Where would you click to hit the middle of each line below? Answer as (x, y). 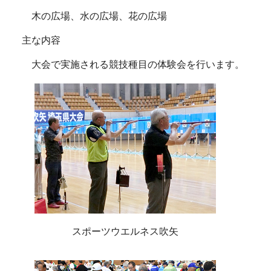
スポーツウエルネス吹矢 (125, 231)
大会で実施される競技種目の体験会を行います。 (138, 64)
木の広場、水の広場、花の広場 (99, 16)
